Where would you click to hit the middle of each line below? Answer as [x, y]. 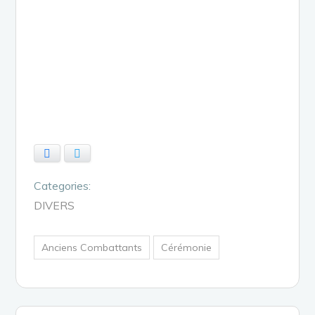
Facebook [74, 153]
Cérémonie [187, 247]
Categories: [63, 185]
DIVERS [54, 205]
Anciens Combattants [92, 247]
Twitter [97, 153]
